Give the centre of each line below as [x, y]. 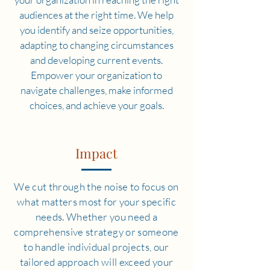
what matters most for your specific [96, 202]
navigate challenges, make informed [96, 90]
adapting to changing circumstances [96, 45]
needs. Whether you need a [96, 217]
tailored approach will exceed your [96, 262]
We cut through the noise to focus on [96, 187]
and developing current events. [96, 60]
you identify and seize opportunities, [96, 30]
